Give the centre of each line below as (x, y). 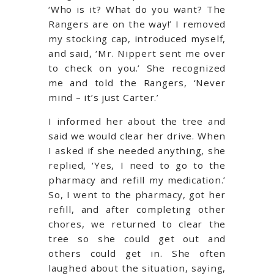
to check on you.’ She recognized (137, 68)
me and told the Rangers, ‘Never (137, 82)
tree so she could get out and (137, 238)
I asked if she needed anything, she (137, 150)
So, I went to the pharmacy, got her (137, 194)
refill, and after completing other (137, 209)
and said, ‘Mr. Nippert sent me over (137, 53)
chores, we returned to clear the (137, 224)
